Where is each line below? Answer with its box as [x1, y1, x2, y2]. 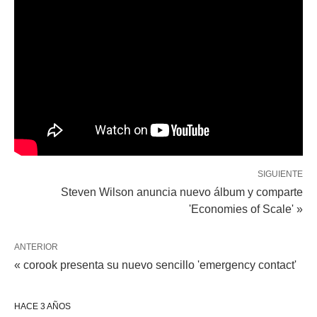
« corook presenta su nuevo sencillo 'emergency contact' [14, 258, 296, 271]
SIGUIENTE [258, 168, 303, 179]
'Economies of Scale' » [189, 202, 303, 215]
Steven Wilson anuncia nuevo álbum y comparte [61, 185, 303, 198]
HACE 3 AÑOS [14, 301, 71, 311]
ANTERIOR [14, 241, 58, 252]
